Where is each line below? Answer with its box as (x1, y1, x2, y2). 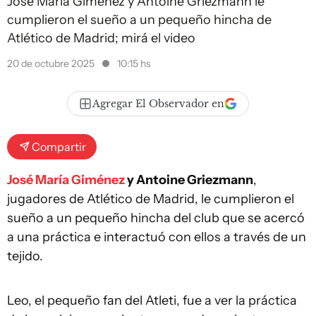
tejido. (7, 248, 43, 264)
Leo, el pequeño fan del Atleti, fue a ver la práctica (7, 293, 297, 308)
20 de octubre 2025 (7, 57, 97, 70)
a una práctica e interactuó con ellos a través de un (7, 229, 306, 245)
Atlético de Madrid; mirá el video (7, 30, 195, 46)
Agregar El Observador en (92, 97, 224, 110)
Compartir (32, 140, 86, 154)
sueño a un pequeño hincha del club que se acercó (7, 210, 305, 226)
